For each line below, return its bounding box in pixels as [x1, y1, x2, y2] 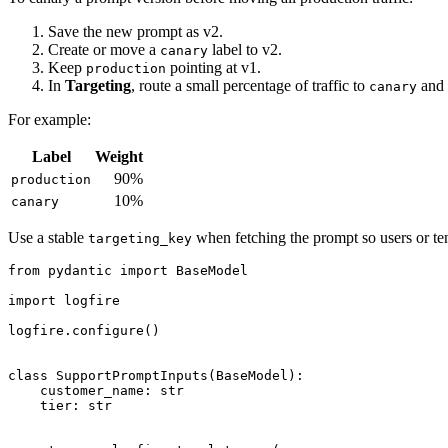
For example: [8, 110, 91, 128]
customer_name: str [8, 382, 184, 398]
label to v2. [208, 40, 282, 58]
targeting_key [88, 230, 192, 246]
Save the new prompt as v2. [48, 22, 223, 40]
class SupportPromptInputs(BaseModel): [8, 367, 304, 383]
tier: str [8, 397, 112, 413]
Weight [95, 147, 143, 165]
